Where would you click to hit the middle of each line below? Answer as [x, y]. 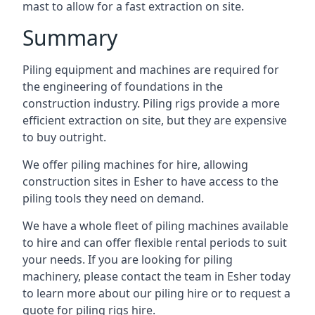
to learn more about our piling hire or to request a [156, 293]
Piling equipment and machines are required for [151, 70]
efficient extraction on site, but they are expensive [155, 120]
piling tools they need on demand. [113, 198]
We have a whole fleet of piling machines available [155, 226]
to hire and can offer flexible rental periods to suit [155, 243]
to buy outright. [64, 137]
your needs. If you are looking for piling [128, 259]
